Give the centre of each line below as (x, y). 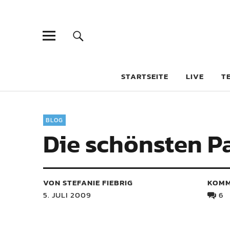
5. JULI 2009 (67, 195)
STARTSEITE (145, 76)
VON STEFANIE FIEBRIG (88, 183)
